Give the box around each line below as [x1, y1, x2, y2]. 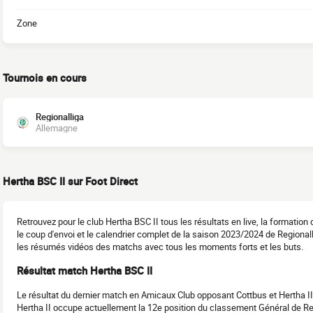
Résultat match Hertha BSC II [17, 263, 152, 278]
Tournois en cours [3, 71, 87, 85]
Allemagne [36, 122, 78, 134]
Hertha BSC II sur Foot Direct [3, 174, 138, 188]
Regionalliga [36, 110, 84, 123]
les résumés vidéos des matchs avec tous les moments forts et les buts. [17, 240, 303, 253]
